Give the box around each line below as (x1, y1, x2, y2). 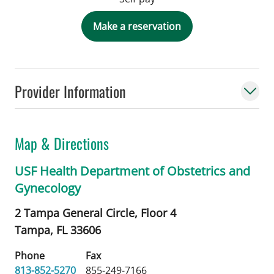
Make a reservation (93, 19, 181, 33)
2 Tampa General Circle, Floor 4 (15, 205, 176, 220)
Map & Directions (15, 131, 109, 154)
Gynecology (15, 179, 81, 196)
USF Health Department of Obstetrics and (15, 162, 250, 179)
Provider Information (15, 80, 126, 102)
